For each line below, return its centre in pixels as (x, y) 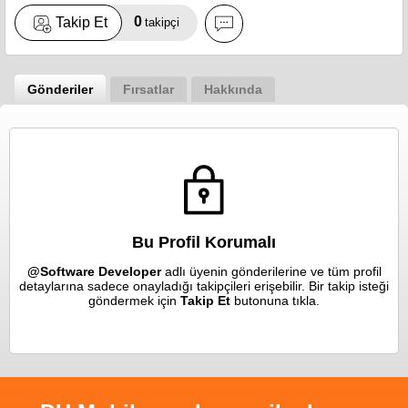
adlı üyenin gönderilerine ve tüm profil (271, 271)
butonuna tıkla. (277, 300)
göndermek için (134, 300)
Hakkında (233, 89)
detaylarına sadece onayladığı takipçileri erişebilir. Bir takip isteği (204, 286)
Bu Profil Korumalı (204, 242)
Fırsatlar (148, 89)
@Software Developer (94, 271)
